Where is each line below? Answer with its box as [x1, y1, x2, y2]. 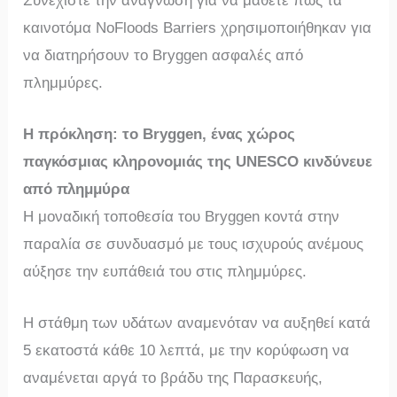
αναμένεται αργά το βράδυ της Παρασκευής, [23, 370, 323, 387]
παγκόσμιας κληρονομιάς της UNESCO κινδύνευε [23, 153, 373, 171]
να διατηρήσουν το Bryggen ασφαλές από [23, 47, 304, 65]
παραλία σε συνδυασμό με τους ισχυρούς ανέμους [23, 236, 364, 253]
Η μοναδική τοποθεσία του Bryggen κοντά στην [23, 208, 340, 226]
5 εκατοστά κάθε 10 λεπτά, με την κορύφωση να [23, 342, 350, 360]
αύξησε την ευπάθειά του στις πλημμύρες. [23, 263, 307, 281]
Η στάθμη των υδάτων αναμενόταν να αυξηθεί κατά [23, 315, 371, 332]
